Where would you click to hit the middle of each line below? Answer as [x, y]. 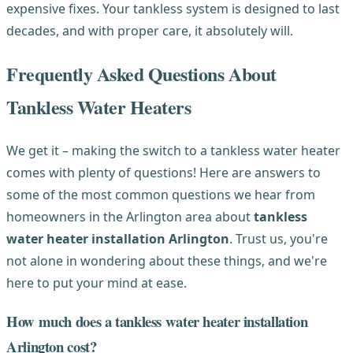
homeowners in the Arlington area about [130, 217]
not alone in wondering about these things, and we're [167, 261]
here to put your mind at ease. [97, 283]
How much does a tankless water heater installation [157, 321]
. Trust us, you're [279, 239]
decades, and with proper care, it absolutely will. [150, 31]
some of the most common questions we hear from [161, 195]
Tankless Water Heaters [99, 107]
